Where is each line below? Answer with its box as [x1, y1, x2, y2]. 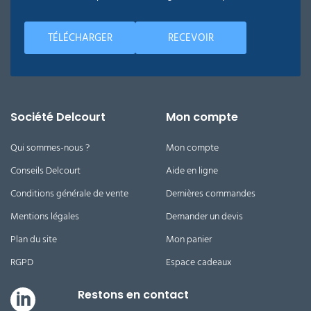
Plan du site [10, 230, 57, 247]
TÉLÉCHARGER [47, 28, 112, 47]
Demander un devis [166, 208, 243, 224]
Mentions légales [10, 208, 79, 224]
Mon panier [166, 230, 212, 247]
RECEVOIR [168, 28, 214, 47]
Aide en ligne [166, 162, 218, 178]
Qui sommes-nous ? [10, 139, 90, 155]
